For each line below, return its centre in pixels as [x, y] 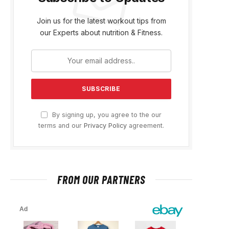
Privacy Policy [105, 125]
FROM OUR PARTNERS [101, 179]
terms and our [61, 125]
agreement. [145, 125]
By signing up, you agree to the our [106, 114]
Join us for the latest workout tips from [101, 20]
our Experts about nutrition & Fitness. [101, 32]
